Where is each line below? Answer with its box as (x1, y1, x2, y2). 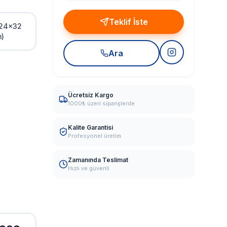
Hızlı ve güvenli (68, 165, 109, 172)
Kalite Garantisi (68, 124, 113, 131)
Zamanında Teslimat (68, 156, 128, 164)
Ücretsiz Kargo (68, 91, 113, 99)
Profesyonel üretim (68, 132, 121, 139)
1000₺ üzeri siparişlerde (68, 100, 135, 107)
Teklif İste (108, 17, 148, 27)
